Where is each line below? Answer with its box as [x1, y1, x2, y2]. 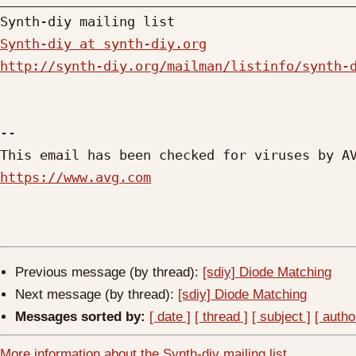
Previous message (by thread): [15, 264, 203, 280]
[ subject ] [252, 308, 311, 324]
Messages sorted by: [15, 308, 146, 324]
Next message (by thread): [15, 286, 179, 302]
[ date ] [149, 308, 192, 324]
